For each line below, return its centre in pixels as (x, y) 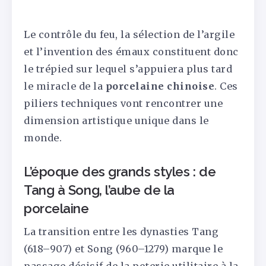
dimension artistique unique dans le (116, 121)
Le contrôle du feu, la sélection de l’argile (129, 35)
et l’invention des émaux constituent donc (131, 52)
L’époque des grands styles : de (120, 172)
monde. (43, 138)
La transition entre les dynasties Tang (121, 232)
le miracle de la (65, 86)
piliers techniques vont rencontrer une (123, 104)
